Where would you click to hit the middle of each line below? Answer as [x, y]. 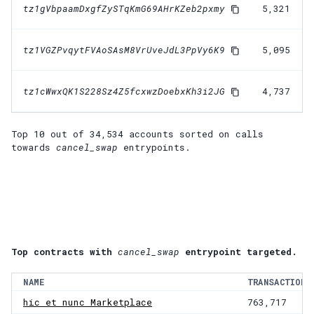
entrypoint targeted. [241, 251]
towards [34, 147]
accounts [151, 134]
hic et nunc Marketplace [88, 302]
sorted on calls [221, 134]
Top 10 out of [50, 134]
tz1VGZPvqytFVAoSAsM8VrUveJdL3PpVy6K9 [124, 49]
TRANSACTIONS [280, 282]
